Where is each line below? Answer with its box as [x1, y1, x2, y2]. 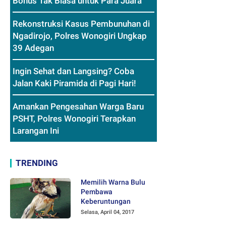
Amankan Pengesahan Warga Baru [13, 101, 144, 112]
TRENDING [16, 158, 58, 168]
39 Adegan [13, 43, 54, 53]
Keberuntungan [81, 197, 131, 206]
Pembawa [81, 188, 112, 196]
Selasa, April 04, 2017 [81, 209, 134, 216]
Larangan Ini [13, 126, 59, 136]
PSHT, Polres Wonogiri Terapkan [13, 114, 136, 124]
